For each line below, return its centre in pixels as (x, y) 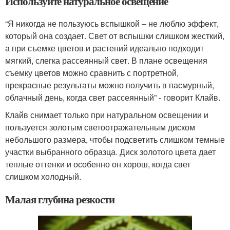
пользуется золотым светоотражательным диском (100, 127)
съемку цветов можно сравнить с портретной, (92, 73)
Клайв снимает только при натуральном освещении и (107, 115)
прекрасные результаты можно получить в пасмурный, (110, 85)
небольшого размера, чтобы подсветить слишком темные (115, 139)
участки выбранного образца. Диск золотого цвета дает (110, 152)
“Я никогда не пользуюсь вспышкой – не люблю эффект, (112, 23)
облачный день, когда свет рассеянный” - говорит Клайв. (113, 97)
